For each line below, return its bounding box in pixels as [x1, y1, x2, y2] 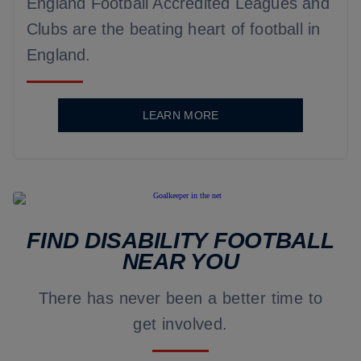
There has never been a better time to [38, 289, 323, 307]
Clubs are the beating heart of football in [27, 20, 321, 38]
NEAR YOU [122, 249, 239, 274]
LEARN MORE [142, 109, 219, 122]
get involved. [133, 315, 228, 333]
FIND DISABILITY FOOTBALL [27, 228, 334, 253]
